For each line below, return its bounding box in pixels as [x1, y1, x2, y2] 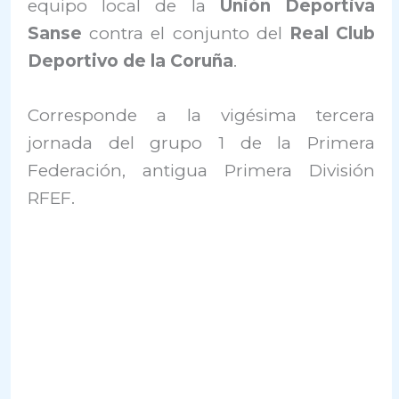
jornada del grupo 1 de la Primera [28, 133, 375, 154]
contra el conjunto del [89, 23, 289, 44]
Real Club [289, 23, 375, 44]
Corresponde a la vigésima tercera [28, 105, 375, 126]
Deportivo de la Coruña [28, 51, 234, 71]
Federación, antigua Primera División [28, 160, 375, 182]
